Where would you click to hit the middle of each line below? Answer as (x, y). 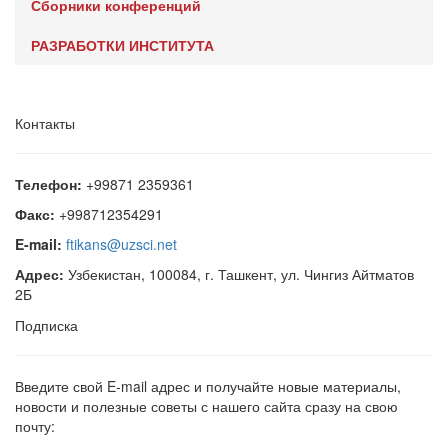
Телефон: (48, 184)
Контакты (45, 123)
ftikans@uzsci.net (121, 244)
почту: (35, 426)
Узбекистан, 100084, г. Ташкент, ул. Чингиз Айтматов (239, 274)
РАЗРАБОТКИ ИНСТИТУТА (122, 45)
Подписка (46, 325)
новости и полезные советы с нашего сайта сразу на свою (206, 406)
